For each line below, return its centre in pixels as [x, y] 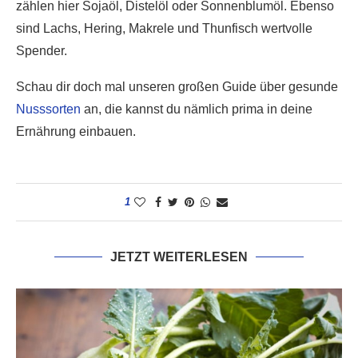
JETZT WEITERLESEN [179, 257]
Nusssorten [48, 109]
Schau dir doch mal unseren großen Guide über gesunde [177, 86]
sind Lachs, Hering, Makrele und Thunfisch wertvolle [164, 28]
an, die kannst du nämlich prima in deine [197, 109]
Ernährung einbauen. [76, 131]
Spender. [42, 50]
